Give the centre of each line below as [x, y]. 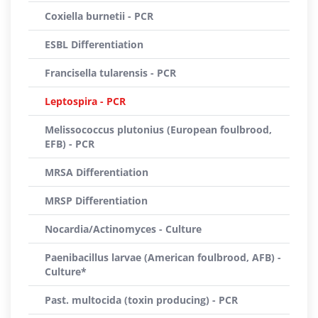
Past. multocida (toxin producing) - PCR [141, 300]
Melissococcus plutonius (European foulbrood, [158, 130]
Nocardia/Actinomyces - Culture [123, 229]
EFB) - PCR [70, 144]
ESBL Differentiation [94, 44]
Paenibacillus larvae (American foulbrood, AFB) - [163, 257]
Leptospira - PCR [85, 101]
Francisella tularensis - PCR [110, 73]
